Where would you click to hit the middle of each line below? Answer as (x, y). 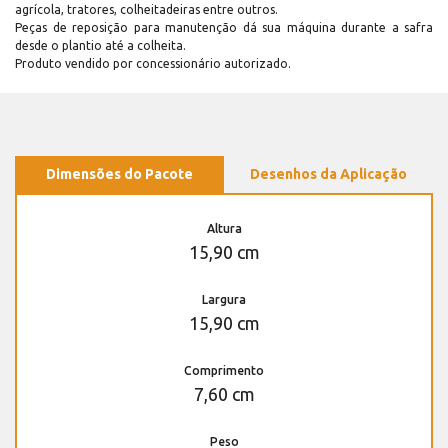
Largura (224, 299)
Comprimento (224, 370)
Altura (224, 228)
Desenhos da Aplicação (328, 173)
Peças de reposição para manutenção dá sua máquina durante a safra (224, 27)
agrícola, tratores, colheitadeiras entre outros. (146, 9)
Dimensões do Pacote (119, 173)
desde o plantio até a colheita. (100, 45)
